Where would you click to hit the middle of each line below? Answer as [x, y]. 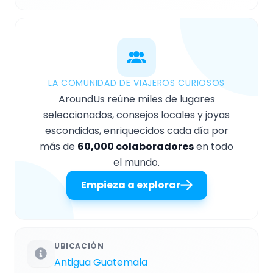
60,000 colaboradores [136, 146]
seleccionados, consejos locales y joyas [136, 115]
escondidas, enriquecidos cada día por [136, 130]
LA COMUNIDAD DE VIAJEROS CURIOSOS [136, 83]
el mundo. [136, 162]
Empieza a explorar [130, 185]
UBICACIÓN [79, 246]
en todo [214, 146]
